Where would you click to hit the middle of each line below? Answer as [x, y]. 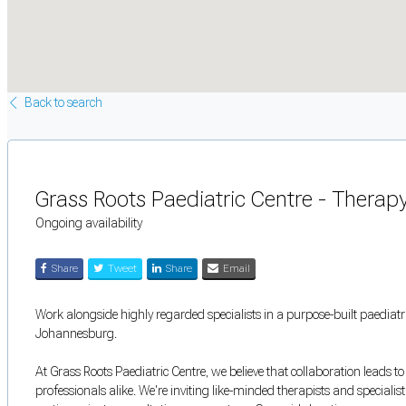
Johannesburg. [76, 333]
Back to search [63, 102]
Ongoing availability [89, 222]
